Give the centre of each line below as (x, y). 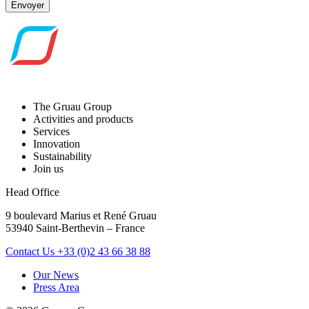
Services (51, 131)
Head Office (32, 192)
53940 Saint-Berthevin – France (75, 228)
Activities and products (83, 119)
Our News (56, 275)
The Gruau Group (72, 106)
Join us (48, 168)
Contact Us (30, 251)
